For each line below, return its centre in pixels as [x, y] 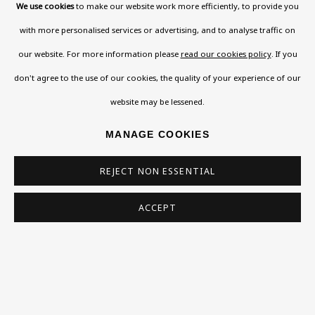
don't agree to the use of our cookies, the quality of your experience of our [157, 77]
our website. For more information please [99, 53]
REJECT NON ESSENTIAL [157, 171]
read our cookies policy [226, 53]
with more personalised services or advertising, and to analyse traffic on [157, 30]
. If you [284, 53]
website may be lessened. [157, 101]
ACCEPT [157, 208]
